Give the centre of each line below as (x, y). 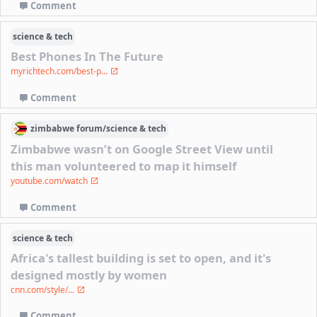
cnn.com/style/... (44, 289)
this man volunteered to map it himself (124, 166)
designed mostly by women (89, 275)
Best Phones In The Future (87, 56)
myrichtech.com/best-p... (60, 71)
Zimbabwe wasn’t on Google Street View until (142, 149)
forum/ (91, 129)
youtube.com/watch (51, 180)
